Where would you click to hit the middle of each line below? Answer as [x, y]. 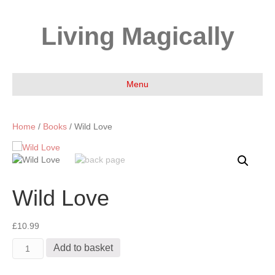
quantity [29, 268]
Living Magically [137, 36]
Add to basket [83, 248]
